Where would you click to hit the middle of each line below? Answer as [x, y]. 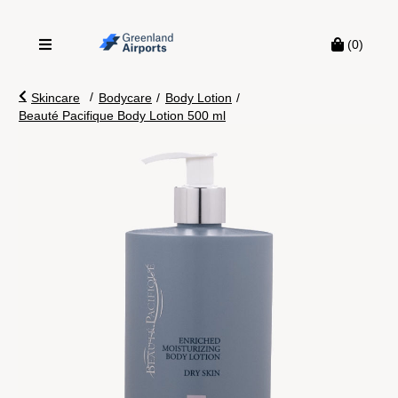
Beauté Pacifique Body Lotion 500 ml [122, 115]
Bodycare [125, 98]
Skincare [56, 98]
